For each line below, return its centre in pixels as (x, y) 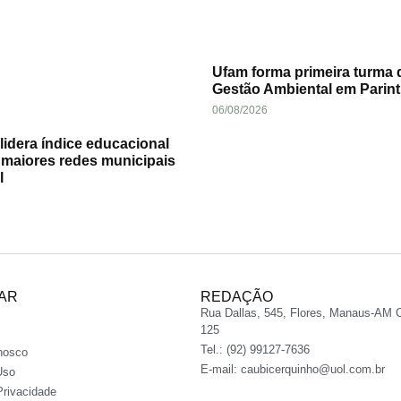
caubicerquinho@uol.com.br (313, 369)
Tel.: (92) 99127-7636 (255, 349)
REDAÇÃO (237, 296)
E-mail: (221, 369)
